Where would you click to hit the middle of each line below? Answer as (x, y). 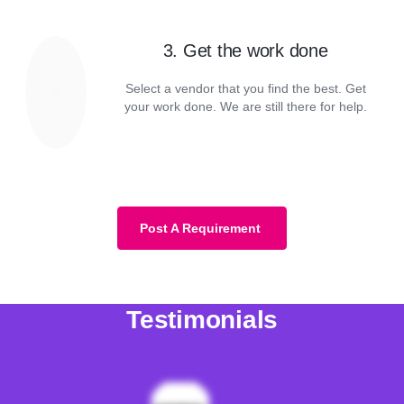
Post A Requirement (200, 228)
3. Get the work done (245, 50)
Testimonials (202, 320)
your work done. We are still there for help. (245, 106)
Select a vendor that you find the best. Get (245, 88)
